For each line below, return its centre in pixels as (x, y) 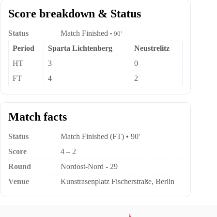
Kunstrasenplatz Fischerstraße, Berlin (117, 181)
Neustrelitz (152, 48)
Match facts (38, 117)
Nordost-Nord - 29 (89, 166)
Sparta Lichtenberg (80, 48)
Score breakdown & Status (75, 14)
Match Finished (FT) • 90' (100, 136)
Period (23, 48)
